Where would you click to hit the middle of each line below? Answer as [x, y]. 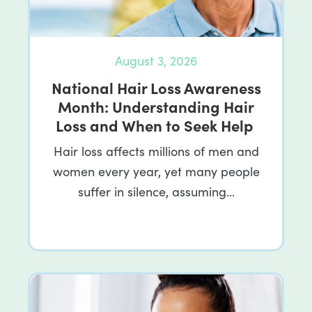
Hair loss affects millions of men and [156, 151]
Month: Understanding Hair [156, 106]
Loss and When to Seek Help [156, 125]
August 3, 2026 [156, 60]
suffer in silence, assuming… [156, 191]
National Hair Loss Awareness [156, 87]
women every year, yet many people [156, 171]
